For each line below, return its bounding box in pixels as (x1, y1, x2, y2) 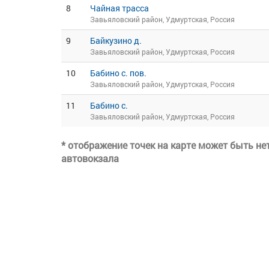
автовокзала (61, 152, 119, 165)
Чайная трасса (90, 2, 149, 14)
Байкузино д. (90, 35, 142, 46)
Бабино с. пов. (90, 67, 147, 79)
